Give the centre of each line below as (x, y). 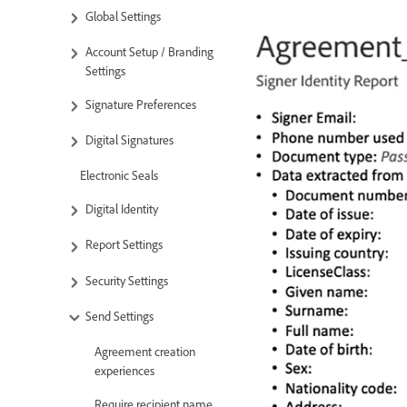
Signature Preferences (141, 104)
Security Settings (127, 280)
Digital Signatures (129, 139)
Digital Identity (122, 209)
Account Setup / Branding (149, 51)
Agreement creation (145, 351)
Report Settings (124, 244)
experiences (124, 370)
